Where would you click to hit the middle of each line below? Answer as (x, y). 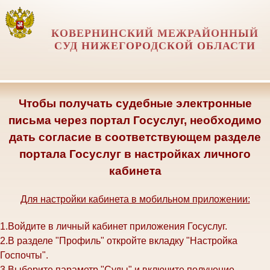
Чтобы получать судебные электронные (135, 103)
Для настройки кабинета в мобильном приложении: (135, 199)
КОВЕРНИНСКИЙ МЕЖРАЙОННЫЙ (155, 33)
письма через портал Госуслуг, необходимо (135, 120)
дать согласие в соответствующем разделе (135, 137)
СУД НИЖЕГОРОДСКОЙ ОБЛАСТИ (155, 46)
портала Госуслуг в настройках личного (135, 154)
